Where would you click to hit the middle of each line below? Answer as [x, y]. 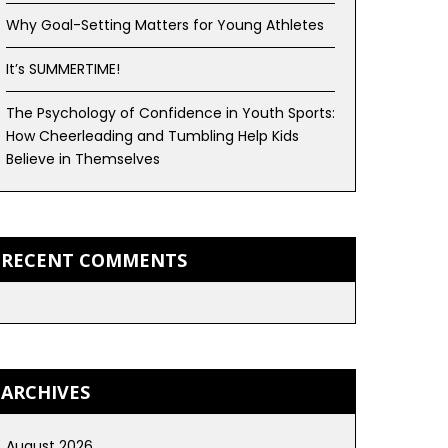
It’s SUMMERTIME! [62, 69]
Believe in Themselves [82, 159]
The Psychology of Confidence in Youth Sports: [170, 113]
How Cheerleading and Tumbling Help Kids [152, 136]
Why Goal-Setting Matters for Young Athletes [164, 25]
